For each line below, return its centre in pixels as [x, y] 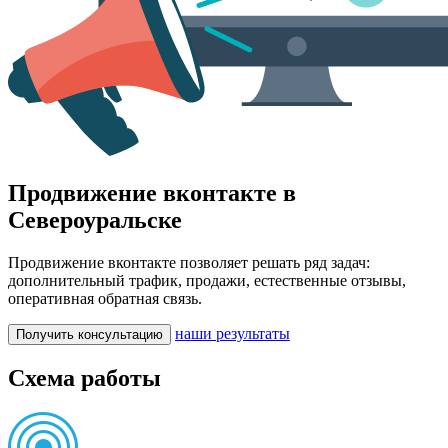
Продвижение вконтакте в [152, 192]
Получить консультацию [89, 334]
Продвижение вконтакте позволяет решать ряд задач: [189, 262]
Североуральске [95, 219]
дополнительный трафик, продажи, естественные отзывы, [207, 280]
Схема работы [84, 377]
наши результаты [232, 333]
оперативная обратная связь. [105, 298]
